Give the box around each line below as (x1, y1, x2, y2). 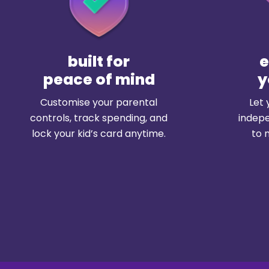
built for (68, 51, 130, 73)
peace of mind (43, 69, 155, 91)
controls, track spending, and (30, 111, 168, 125)
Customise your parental (40, 95, 157, 110)
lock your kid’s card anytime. (32, 127, 166, 141)
